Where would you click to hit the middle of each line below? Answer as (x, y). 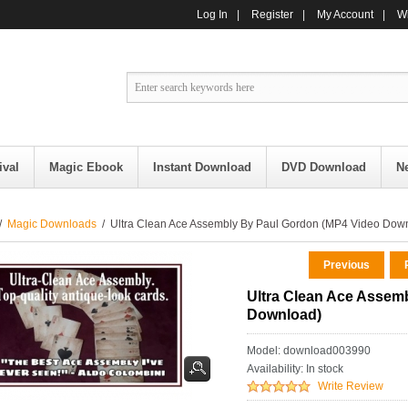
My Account (345, 15)
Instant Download (202, 167)
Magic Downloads (52, 224)
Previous (347, 265)
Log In (212, 15)
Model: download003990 (309, 351)
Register (272, 15)
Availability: (275, 369)
